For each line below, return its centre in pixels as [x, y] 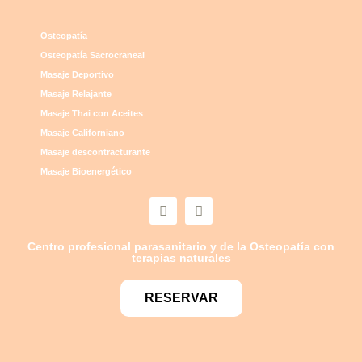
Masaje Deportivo [77, 75]
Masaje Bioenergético [86, 172]
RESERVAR [181, 298]
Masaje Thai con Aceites [92, 114]
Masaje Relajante [76, 94]
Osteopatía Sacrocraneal [93, 55]
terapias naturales [181, 258]
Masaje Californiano [82, 133]
